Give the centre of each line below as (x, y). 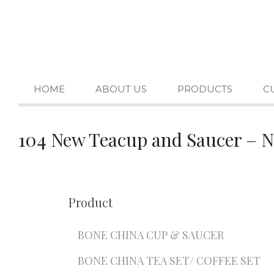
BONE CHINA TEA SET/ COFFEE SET (169, 261)
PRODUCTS (205, 89)
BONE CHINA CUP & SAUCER (151, 235)
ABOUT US (121, 89)
